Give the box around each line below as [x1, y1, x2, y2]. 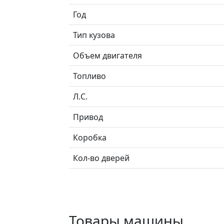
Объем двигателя [73, 49, 142, 61]
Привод [73, 111, 103, 122]
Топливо [73, 70, 106, 81]
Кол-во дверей [73, 152, 129, 163]
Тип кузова [73, 29, 115, 40]
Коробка [73, 131, 106, 143]
